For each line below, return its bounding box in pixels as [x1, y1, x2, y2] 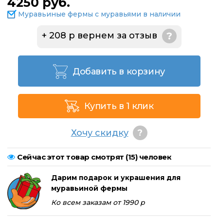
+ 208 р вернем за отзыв [41, 30, 157, 41]
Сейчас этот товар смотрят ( [17, 152, 128, 162]
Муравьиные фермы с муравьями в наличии [18, 10, 181, 19]
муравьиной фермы [51, 184, 127, 193]
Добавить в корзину [73, 66, 165, 77]
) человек [135, 152, 171, 162]
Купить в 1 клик [84, 101, 154, 112]
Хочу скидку [71, 127, 128, 139]
